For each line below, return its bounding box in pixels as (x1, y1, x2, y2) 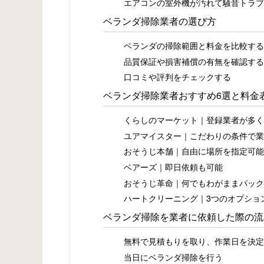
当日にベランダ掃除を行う (124, 250, 223, 263)
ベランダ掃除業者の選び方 (103, 14, 216, 28)
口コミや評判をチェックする (124, 70, 231, 83)
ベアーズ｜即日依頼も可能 (124, 160, 223, 173)
